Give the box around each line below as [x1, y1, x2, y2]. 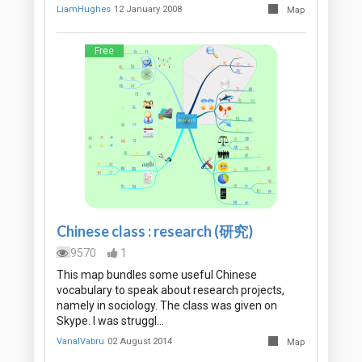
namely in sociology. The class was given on [57, 299, 277, 313]
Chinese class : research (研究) [57, 222, 253, 241]
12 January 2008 [114, 4, 183, 15]
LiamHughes [57, 4, 111, 15]
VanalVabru [57, 336, 104, 347]
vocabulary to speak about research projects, [57, 284, 284, 297]
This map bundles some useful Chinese [57, 268, 257, 282]
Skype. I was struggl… [57, 314, 164, 328]
